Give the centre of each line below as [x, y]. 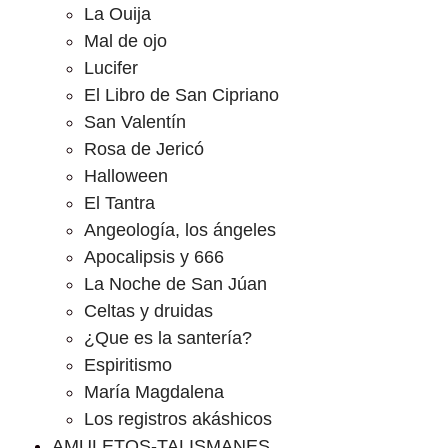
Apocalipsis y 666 [154, 257]
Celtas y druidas [148, 311]
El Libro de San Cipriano [181, 95]
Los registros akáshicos [178, 419]
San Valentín [135, 122]
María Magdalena [154, 392]
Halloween [126, 176]
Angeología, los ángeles [180, 230]
